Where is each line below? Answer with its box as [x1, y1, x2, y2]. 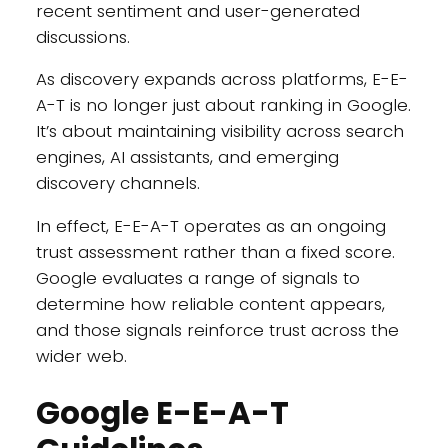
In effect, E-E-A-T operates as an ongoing [35, 214, 386, 239]
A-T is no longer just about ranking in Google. [35, 93, 411, 118]
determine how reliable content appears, [35, 292, 385, 317]
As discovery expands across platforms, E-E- [35, 67, 408, 92]
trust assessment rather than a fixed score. [35, 240, 395, 265]
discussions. [35, 24, 130, 49]
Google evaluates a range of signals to [35, 266, 360, 291]
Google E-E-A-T [35, 390, 289, 435]
